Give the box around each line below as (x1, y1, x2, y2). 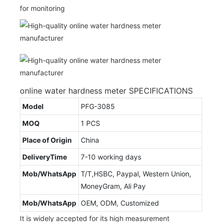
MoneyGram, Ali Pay (81, 181, 146, 190)
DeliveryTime (22, 152, 67, 161)
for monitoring (20, 3, 65, 12)
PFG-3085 (81, 102, 115, 111)
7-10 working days (81, 152, 141, 161)
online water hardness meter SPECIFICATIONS (20, 85, 193, 96)
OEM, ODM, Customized (81, 198, 159, 207)
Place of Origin (22, 135, 72, 144)
